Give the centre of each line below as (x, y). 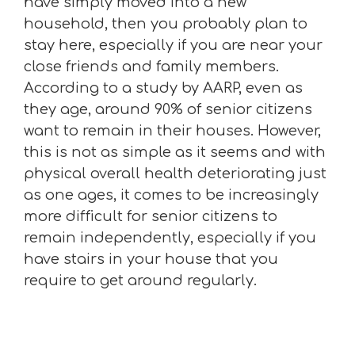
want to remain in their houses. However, (172, 131)
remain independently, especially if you (170, 238)
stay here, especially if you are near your (173, 45)
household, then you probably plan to (166, 24)
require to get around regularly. (140, 281)
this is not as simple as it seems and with (175, 152)
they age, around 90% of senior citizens (168, 109)
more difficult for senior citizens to (151, 216)
